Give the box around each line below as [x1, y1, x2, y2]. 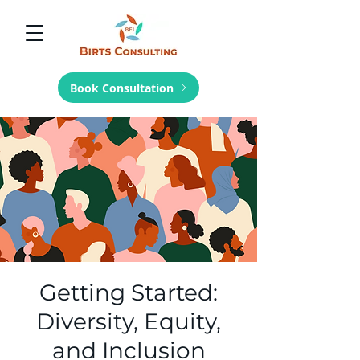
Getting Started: [39, 279, 218, 306]
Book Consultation [69, 80, 174, 96]
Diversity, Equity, [36, 308, 221, 335]
